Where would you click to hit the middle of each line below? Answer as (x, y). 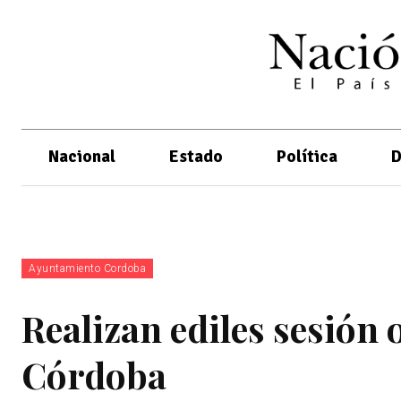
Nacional (82, 156)
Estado (196, 156)
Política (307, 156)
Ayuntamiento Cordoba (87, 268)
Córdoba (94, 374)
